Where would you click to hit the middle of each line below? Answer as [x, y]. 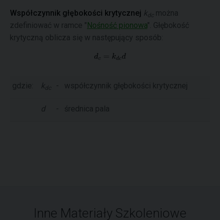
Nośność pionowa [117, 25]
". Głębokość [168, 25]
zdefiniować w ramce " [48, 25]
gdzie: [23, 85]
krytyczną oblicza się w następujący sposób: [86, 37]
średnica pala [87, 109]
